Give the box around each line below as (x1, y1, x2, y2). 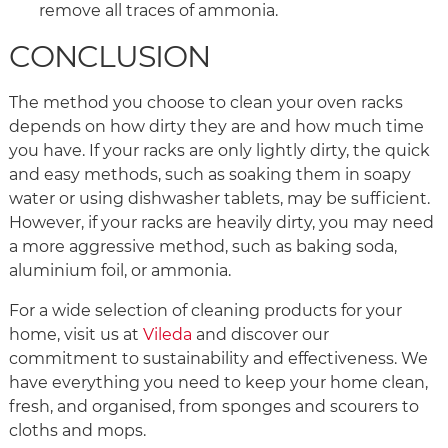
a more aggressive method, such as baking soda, (9, 237, 397, 257)
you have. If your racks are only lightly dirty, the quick (9, 141, 430, 161)
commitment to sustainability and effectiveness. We (9, 349, 428, 369)
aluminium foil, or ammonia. (9, 261, 235, 281)
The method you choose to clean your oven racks (9, 93, 403, 113)
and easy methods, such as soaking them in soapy (9, 165, 411, 185)
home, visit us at (9, 325, 143, 345)
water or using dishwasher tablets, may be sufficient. (9, 189, 430, 209)
